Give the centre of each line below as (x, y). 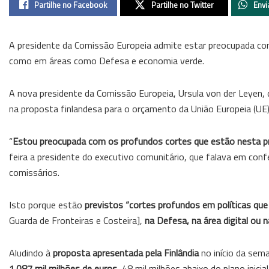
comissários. (34, 172)
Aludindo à (31, 252)
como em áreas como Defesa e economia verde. (107, 60)
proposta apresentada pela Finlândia (126, 252)
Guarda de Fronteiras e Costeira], (77, 220)
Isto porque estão (47, 204)
